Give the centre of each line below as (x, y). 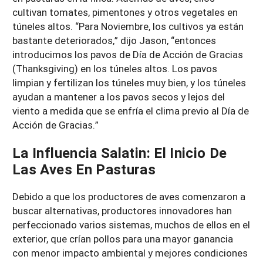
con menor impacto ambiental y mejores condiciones (130, 252)
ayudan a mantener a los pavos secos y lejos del (119, 96)
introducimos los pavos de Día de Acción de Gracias (128, 54)
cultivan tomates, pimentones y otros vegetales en (125, 12)
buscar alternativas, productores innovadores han (122, 210)
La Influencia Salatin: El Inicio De (120, 152)
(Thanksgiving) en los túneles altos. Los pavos (115, 68)
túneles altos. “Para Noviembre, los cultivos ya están (128, 26)
